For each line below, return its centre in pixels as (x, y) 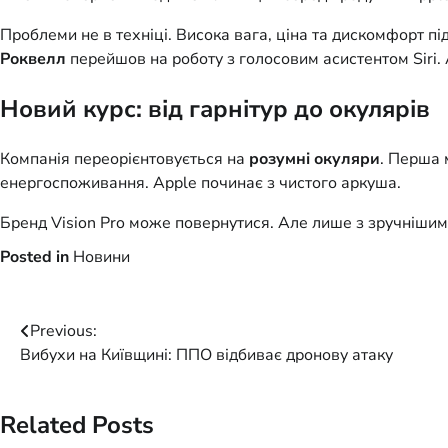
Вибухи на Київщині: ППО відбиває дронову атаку (206, 355)
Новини (101, 257)
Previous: (63, 331)
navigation (77, 372)
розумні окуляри (314, 159)
